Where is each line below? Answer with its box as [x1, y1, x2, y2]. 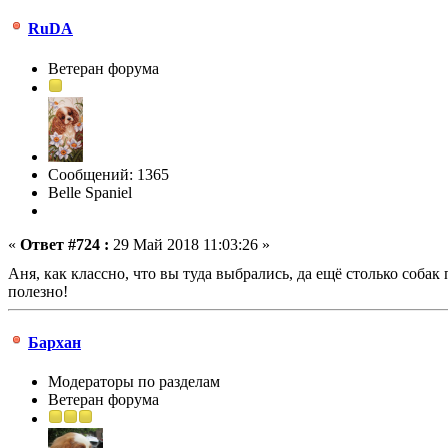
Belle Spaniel [48, 183, 132, 201]
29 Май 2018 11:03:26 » [109, 235, 270, 253]
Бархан [28, 333, 81, 351]
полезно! [8, 282, 68, 300]
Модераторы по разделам [48, 373, 220, 391]
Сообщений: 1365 [48, 165, 169, 183]
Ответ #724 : [20, 235, 109, 253]
